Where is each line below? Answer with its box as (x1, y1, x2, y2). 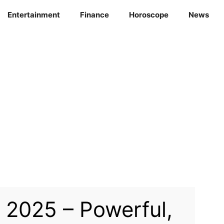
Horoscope (128, 10, 168, 20)
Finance (79, 10, 109, 20)
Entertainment (7, 10, 60, 20)
